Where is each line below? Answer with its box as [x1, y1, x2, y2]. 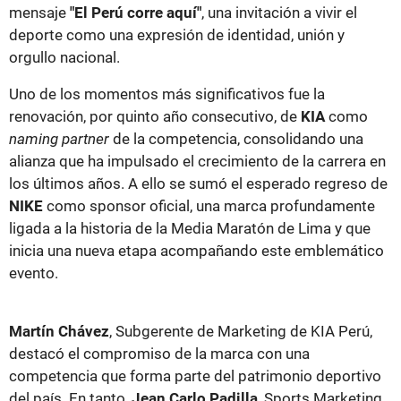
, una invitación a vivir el [201, 4, 357, 22]
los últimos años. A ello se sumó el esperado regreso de [9, 175, 388, 193]
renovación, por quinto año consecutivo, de [9, 107, 301, 126]
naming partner [9, 130, 109, 149]
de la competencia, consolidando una [109, 130, 363, 149]
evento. [9, 264, 58, 283]
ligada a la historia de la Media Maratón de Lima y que [9, 219, 371, 238]
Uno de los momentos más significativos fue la [9, 85, 325, 104]
